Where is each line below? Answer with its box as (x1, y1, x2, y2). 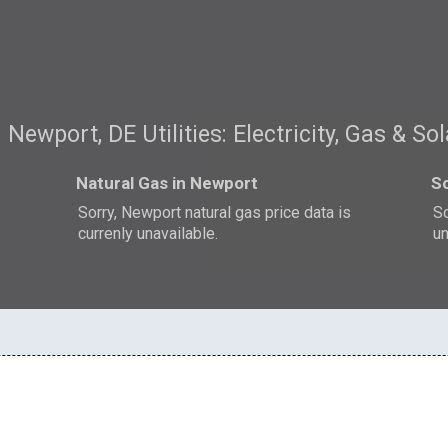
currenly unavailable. (78, 223, 219, 243)
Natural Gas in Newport (76, 172, 259, 193)
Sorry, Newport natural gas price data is (78, 202, 352, 222)
